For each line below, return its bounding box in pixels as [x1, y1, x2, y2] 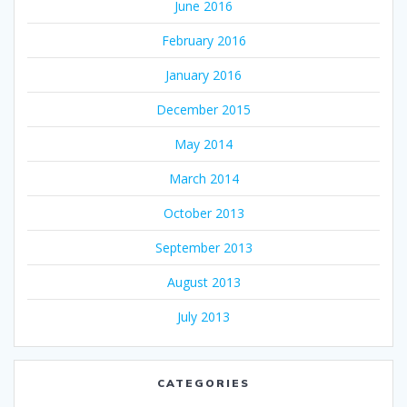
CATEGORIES [157, 376, 250, 391]
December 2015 [156, 101, 251, 119]
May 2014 [174, 135, 233, 154]
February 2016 [161, 32, 246, 50]
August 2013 [166, 273, 241, 292]
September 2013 [154, 239, 253, 257]
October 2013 [163, 204, 244, 223]
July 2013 [177, 308, 230, 326]
